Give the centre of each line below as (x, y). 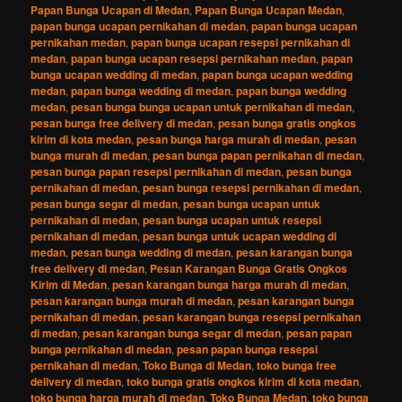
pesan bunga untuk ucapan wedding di (240, 236)
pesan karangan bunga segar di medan (182, 332)
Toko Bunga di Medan (197, 365)
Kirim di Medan (69, 284)
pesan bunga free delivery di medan (122, 122)
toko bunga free (297, 365)
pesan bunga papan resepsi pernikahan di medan (156, 171)
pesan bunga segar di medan (105, 203)
